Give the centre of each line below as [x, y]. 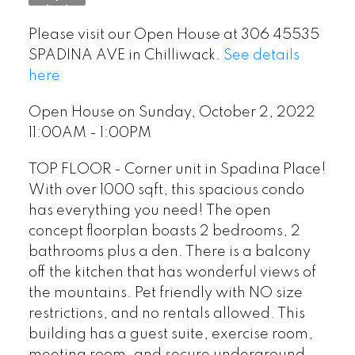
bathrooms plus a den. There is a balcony [169, 252]
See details [261, 56]
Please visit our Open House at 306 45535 [174, 35]
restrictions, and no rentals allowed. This [166, 313]
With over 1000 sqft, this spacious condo [166, 190]
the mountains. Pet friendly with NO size [165, 293]
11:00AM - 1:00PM [90, 133]
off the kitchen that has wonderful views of [172, 272]
